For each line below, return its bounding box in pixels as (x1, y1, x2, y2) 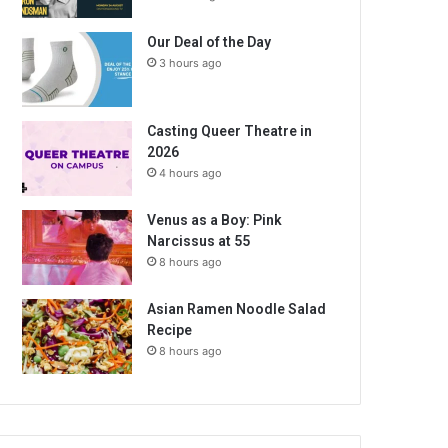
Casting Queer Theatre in (147, 123, 313, 139)
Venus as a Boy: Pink (147, 212, 283, 228)
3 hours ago (159, 56, 223, 70)
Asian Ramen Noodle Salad (147, 301, 327, 317)
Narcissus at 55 (147, 233, 251, 249)
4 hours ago (159, 166, 223, 180)
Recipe (147, 322, 193, 338)
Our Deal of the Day (147, 34, 272, 50)
